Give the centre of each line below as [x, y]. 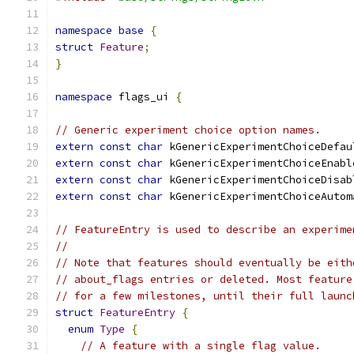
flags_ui [144, 97]
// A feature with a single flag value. [201, 346]
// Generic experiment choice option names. [188, 130]
